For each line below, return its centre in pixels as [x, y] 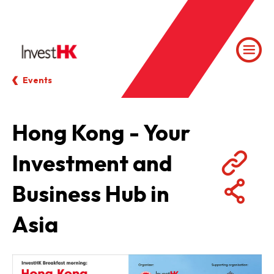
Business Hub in [91, 194]
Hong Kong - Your [101, 132]
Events [37, 80]
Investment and [92, 163]
